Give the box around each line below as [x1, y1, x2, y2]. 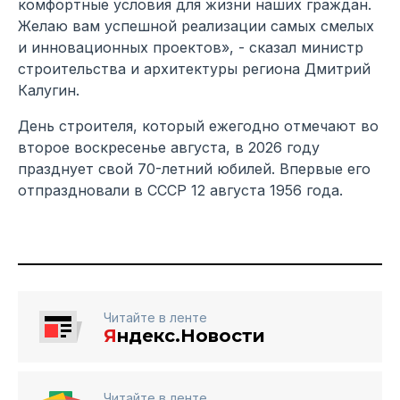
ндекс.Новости [117, 325, 265, 347]
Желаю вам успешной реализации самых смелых [18, 17, 374, 36]
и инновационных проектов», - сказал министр [18, 38, 363, 57]
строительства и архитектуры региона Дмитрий [18, 60, 371, 79]
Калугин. [18, 81, 79, 100]
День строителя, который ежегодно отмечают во [18, 117, 379, 136]
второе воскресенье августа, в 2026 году [18, 138, 320, 157]
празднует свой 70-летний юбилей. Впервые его [18, 160, 371, 179]
